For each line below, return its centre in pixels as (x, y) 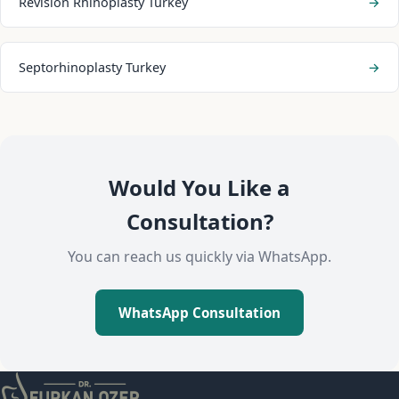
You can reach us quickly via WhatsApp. (199, 256)
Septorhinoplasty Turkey (92, 67)
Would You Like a (199, 187)
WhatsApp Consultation (199, 312)
